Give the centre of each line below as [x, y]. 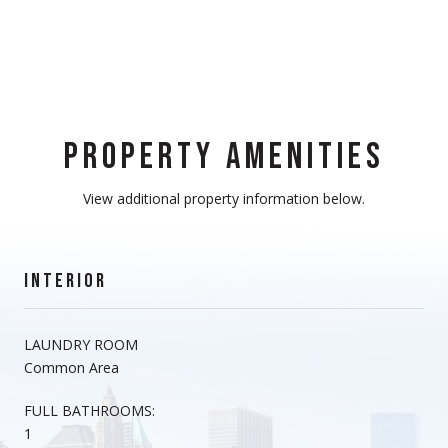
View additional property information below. [224, 198]
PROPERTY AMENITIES [224, 157]
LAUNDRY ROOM [81, 344]
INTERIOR [65, 280]
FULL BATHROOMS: [89, 410]
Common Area [71, 367]
